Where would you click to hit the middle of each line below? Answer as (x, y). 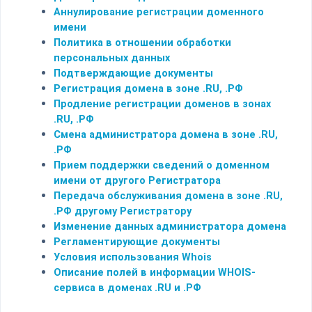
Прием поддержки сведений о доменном (162, 165)
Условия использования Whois (133, 257)
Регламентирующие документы (137, 242)
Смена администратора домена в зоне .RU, (166, 135)
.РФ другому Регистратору (123, 211)
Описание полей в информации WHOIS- (155, 273)
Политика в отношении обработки (142, 43)
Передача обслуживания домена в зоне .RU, (168, 196)
